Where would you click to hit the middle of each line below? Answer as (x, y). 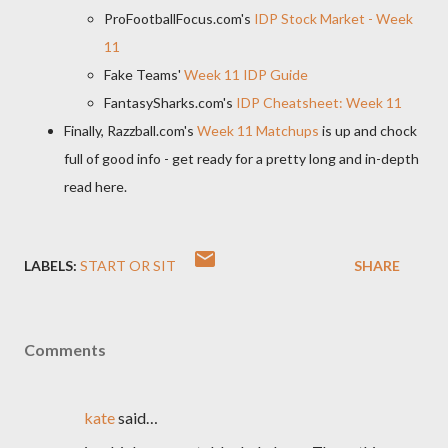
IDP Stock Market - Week (333, 18)
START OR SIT (128, 265)
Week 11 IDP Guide (246, 74)
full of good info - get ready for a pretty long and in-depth (241, 158)
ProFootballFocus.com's (179, 18)
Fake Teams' (144, 74)
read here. (95, 186)
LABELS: (50, 265)
